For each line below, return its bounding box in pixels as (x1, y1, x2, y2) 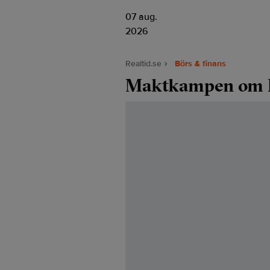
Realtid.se (125, 58, 162, 69)
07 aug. (125, 11, 157, 23)
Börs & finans (175, 58, 226, 69)
